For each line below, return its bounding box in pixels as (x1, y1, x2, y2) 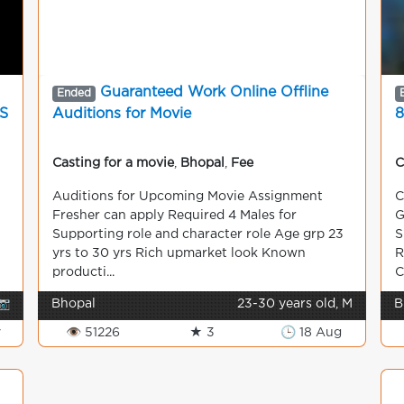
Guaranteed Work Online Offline (99, 86, 328, 99)
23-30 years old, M (237, 298, 353, 309)
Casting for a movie (52, 158, 174, 169)
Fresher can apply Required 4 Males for (52, 210, 297, 221)
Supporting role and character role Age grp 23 (52, 229, 344, 240)
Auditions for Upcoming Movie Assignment (52, 191, 323, 202)
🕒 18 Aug (280, 327, 342, 338)
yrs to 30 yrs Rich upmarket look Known (52, 248, 306, 259)
